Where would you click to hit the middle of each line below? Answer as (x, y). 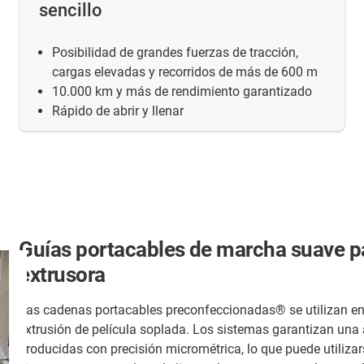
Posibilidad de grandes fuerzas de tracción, (175, 53)
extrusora (62, 274)
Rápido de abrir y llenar (118, 111)
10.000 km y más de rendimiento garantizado (182, 92)
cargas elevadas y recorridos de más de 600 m (185, 72)
